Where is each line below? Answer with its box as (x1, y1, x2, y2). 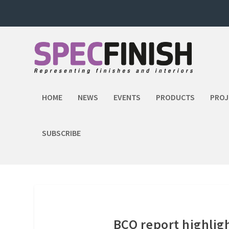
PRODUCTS (156, 92, 195, 102)
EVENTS (113, 92, 141, 102)
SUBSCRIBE (42, 128, 81, 138)
